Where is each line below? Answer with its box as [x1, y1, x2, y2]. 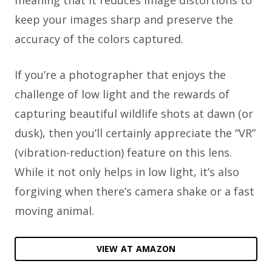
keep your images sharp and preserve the [15, 12, 233, 27]
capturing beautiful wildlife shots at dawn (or [15, 106, 253, 121]
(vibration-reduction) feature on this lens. [15, 145, 232, 160]
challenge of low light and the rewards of [15, 87, 229, 102]
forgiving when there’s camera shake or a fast [15, 184, 254, 199]
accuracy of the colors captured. [15, 32, 186, 47]
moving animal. [15, 203, 94, 219]
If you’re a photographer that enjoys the [15, 67, 226, 83]
